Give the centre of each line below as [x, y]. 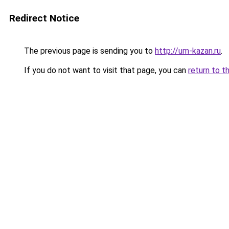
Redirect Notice [44, 18]
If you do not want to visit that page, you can [105, 70]
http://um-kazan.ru [188, 51]
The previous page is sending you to [88, 51]
